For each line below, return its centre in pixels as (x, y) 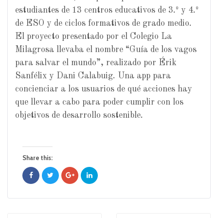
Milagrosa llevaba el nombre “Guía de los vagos (106, 50)
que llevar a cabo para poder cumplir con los (99, 102)
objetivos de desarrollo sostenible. (79, 116)
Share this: (37, 158)
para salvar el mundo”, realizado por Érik (96, 63)
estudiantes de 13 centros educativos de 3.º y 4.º (107, 10)
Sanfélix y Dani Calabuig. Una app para (93, 76)
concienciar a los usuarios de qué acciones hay (104, 89)
